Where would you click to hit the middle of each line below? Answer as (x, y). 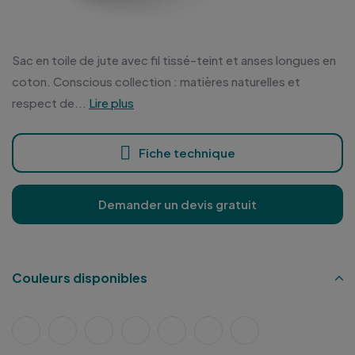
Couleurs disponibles (80, 278)
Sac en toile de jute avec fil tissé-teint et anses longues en (174, 60)
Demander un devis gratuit (177, 204)
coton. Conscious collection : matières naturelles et (156, 82)
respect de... (49, 103)
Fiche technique (187, 153)
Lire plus (111, 103)
